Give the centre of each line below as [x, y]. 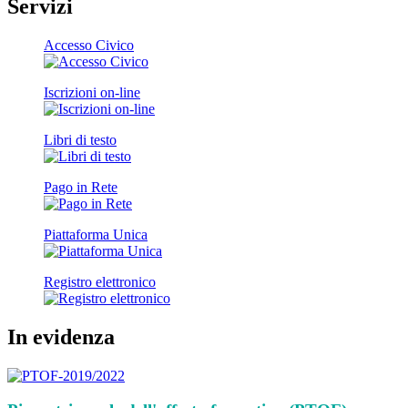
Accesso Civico [89, 45]
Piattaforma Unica [96, 234]
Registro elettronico [100, 281]
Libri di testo [80, 139]
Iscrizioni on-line [92, 92]
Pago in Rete [81, 187]
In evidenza [61, 337]
